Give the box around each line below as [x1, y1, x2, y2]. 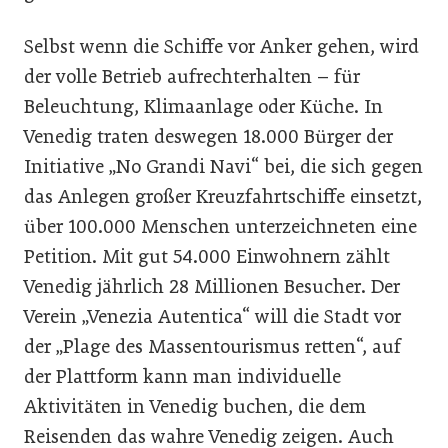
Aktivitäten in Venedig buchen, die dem [24, 395, 366, 418]
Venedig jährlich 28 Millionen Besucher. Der [24, 275, 400, 298]
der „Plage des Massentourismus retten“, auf [24, 335, 401, 358]
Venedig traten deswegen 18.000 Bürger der [24, 125, 393, 148]
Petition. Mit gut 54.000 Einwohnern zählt [24, 245, 390, 268]
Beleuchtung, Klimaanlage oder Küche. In [24, 95, 383, 118]
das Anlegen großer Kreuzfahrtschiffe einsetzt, [24, 185, 422, 208]
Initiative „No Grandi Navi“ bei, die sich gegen [24, 155, 423, 178]
